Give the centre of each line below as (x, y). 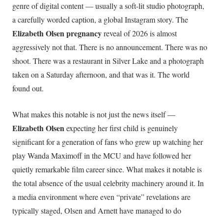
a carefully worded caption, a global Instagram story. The (100, 19)
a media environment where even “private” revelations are (101, 197)
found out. (28, 88)
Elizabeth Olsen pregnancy (57, 33)
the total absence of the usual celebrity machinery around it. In (108, 183)
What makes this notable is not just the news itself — (94, 114)
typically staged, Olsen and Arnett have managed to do (97, 211)
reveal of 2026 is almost (139, 33)
